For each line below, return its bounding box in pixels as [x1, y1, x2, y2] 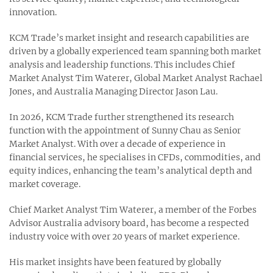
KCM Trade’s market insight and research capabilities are [9, 32, 249, 44]
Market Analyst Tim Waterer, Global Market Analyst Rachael [9, 73, 263, 84]
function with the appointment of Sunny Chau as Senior [9, 125, 241, 136]
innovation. [9, 7, 57, 18]
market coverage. [9, 179, 80, 190]
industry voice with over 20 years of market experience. [9, 231, 239, 243]
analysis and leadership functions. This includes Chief [9, 59, 235, 71]
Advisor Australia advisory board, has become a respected [9, 218, 249, 229]
